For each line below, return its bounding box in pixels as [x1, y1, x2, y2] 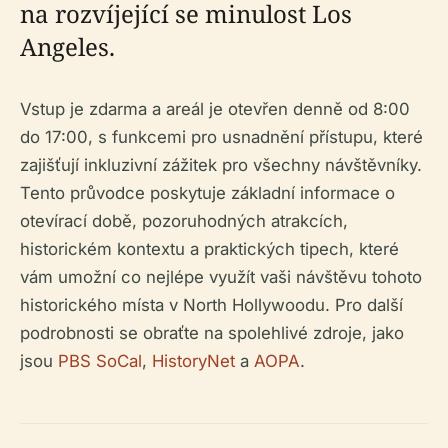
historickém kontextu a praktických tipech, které [20, 239, 399, 259]
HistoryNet [152, 351, 235, 371]
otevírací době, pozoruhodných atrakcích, [20, 211, 348, 231]
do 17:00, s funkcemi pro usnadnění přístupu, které [20, 127, 423, 147]
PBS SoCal [58, 351, 142, 371]
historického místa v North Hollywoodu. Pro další [20, 295, 403, 315]
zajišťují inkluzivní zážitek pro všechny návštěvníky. [20, 155, 422, 175]
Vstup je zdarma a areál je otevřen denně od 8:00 [20, 99, 410, 119]
